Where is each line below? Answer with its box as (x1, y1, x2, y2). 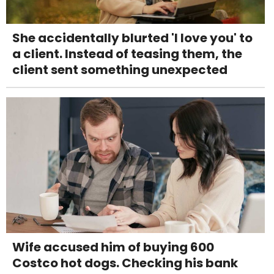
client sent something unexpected (12, 61, 228, 79)
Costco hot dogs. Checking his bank (12, 254, 238, 272)
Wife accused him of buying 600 (12, 239, 214, 256)
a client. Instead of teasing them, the (12, 45, 242, 63)
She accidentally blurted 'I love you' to (12, 29, 253, 47)
